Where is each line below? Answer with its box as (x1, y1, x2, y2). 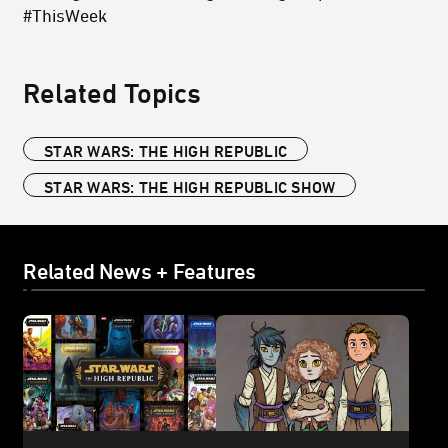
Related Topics (23, 77, 201, 109)
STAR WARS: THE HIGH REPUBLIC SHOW (44, 178, 336, 197)
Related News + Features (23, 259, 256, 284)
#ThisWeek (23, 5, 107, 26)
